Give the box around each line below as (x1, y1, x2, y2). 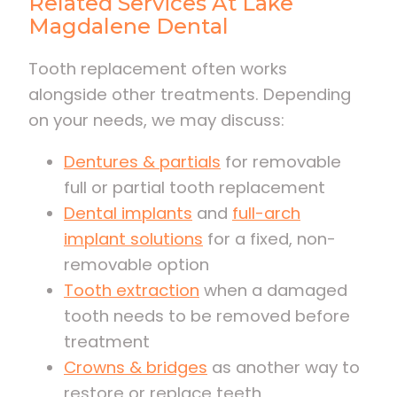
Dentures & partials (64, 151, 221, 174)
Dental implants (64, 202, 192, 225)
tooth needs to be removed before (64, 305, 350, 328)
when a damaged (199, 279, 347, 302)
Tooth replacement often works (28, 57, 287, 80)
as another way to (207, 356, 360, 379)
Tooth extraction (64, 279, 199, 302)
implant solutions (64, 228, 203, 251)
